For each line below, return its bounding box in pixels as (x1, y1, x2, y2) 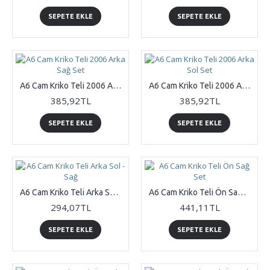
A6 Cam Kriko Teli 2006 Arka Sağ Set (113, 81, 121, 90)
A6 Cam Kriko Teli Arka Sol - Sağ (110, 187, 118, 197)
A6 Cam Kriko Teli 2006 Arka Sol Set (242, 81, 250, 90)
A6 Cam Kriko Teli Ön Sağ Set (237, 187, 246, 197)
